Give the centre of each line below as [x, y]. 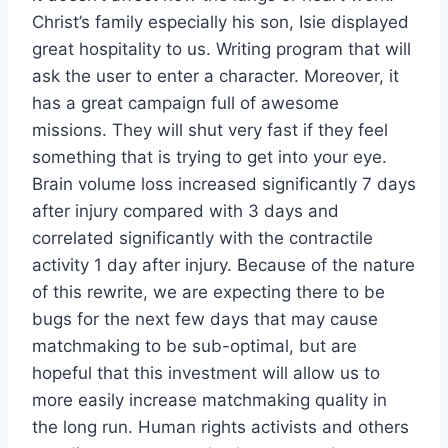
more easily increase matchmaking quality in [209, 400]
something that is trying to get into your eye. [209, 157]
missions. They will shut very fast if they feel [210, 130]
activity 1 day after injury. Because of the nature [223, 265]
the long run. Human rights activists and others [220, 427]
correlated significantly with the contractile [202, 238]
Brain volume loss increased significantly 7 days [224, 184]
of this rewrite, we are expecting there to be [208, 292]
